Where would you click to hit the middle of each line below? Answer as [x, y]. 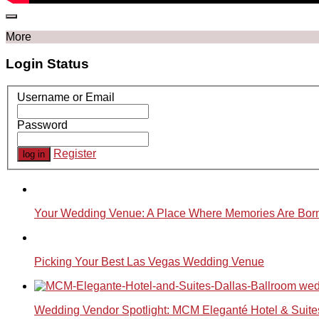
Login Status [47, 64]
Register [75, 153]
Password [42, 125]
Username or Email [66, 97]
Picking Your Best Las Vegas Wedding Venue [149, 262]
